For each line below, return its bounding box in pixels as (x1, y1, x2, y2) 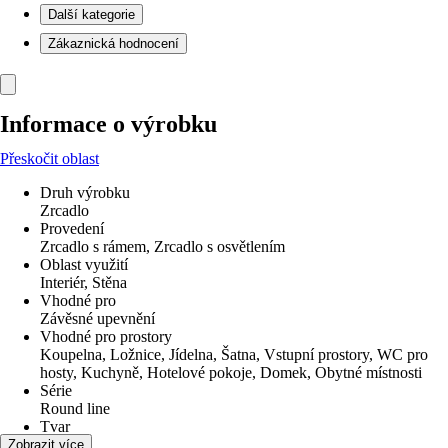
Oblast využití (40, 256, 128, 273)
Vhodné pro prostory (40, 328, 172, 345)
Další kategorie (48, 7, 135, 22)
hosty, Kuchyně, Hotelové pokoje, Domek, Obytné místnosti (40, 364, 422, 381)
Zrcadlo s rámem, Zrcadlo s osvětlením (40, 238, 285, 255)
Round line (40, 400, 110, 417)
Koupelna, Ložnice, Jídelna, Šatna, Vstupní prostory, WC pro (40, 346, 428, 363)
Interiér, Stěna (40, 274, 127, 291)
